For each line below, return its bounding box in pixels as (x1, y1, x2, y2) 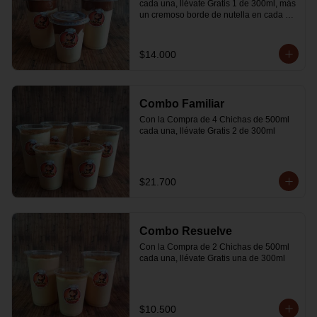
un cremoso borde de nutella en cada (139, 10, 283, 20)
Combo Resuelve (139, 225, 232, 237)
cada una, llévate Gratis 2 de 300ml (139, 126, 275, 136)
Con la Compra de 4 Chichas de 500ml (139, 115, 289, 125)
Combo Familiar (139, 98, 224, 110)
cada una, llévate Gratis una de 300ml (139, 253, 285, 263)
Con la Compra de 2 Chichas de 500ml (139, 242, 289, 252)
